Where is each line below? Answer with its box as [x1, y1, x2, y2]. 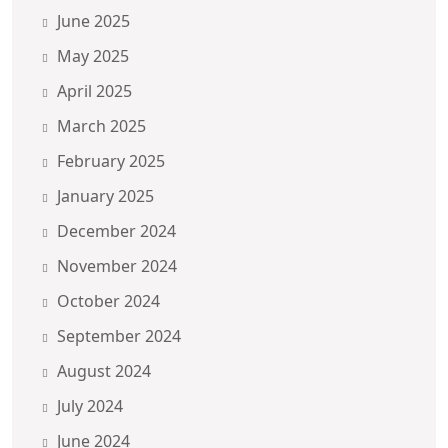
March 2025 [57, 114, 146, 137]
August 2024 [57, 359, 151, 382]
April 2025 [57, 79, 132, 102]
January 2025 [57, 184, 154, 207]
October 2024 [57, 289, 160, 312]
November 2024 [57, 254, 177, 277]
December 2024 [57, 219, 176, 242]
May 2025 [57, 44, 129, 67]
